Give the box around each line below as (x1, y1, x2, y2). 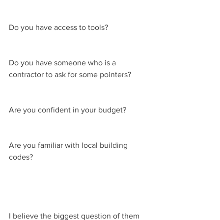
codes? (9, 152, 33, 161)
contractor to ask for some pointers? (9, 70, 131, 79)
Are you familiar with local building (9, 140, 130, 149)
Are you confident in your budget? (9, 105, 126, 114)
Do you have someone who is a (9, 58, 118, 67)
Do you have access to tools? (9, 23, 108, 31)
